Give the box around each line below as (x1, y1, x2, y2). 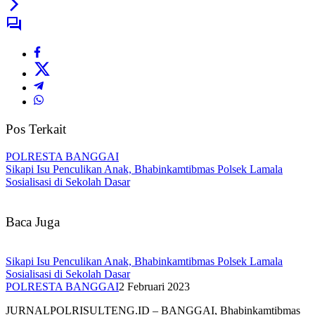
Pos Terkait (6, 122, 66, 137)
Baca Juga (6, 214, 60, 229)
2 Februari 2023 (119, 281, 190, 293)
